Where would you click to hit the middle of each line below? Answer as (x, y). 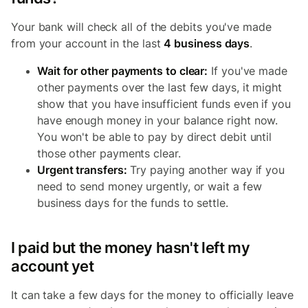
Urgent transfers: (82, 170)
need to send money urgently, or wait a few (150, 186)
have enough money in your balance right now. (158, 120)
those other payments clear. (109, 153)
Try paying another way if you (206, 170)
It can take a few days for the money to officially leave (153, 295)
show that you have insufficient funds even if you (164, 104)
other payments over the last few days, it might (160, 87)
